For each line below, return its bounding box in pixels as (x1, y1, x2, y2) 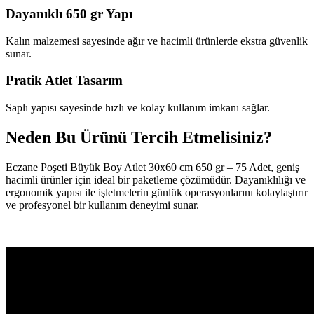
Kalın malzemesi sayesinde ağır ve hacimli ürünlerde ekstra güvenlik (6, 34, 308, 47)
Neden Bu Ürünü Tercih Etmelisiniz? (6, 128, 272, 147)
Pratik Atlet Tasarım (6, 73, 123, 88)
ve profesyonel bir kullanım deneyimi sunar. (6, 199, 199, 211)
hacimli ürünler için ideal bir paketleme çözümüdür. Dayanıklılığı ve (6, 174, 306, 186)
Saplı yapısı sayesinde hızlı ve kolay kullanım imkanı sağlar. (6, 102, 270, 114)
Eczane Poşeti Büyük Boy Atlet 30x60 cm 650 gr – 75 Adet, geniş (6, 161, 299, 173)
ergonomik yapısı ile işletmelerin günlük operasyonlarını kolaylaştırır (6, 186, 308, 198)
